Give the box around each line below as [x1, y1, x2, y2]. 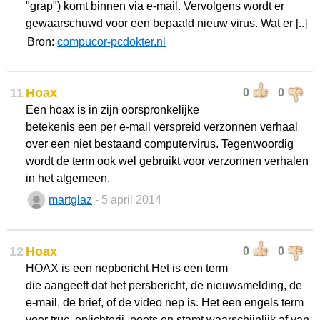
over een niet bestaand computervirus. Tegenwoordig [26, 138, 294, 150]
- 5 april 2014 [95, 194, 161, 206]
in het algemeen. [26, 172, 110, 184]
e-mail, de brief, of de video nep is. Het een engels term [26, 296, 304, 309]
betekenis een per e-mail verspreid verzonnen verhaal [26, 121, 298, 133]
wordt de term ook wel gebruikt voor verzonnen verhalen [26, 155, 309, 167]
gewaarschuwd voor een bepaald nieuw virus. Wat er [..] [26, 17, 307, 29]
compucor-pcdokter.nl [57, 36, 166, 48]
